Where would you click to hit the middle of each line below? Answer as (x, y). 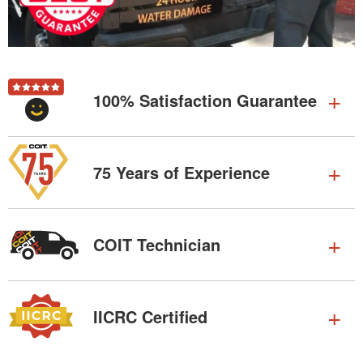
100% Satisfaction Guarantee (205, 100)
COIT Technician (157, 245)
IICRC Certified (150, 317)
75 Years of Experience (181, 173)
